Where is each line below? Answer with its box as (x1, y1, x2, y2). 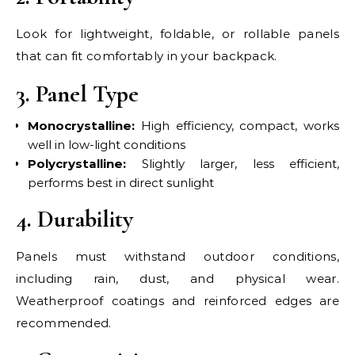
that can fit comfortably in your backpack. (16, 48, 277, 63)
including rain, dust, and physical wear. (16, 271, 339, 286)
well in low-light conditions (28, 137, 185, 152)
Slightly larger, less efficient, (126, 156, 339, 171)
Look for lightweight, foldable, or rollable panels (16, 26, 339, 41)
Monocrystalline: (28, 118, 135, 133)
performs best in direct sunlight (28, 175, 214, 190)
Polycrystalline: (28, 156, 126, 171)
